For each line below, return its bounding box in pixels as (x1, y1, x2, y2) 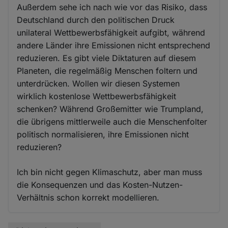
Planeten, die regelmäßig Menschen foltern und (17, 66, 198, 76)
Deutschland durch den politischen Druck (17, 15, 175, 25)
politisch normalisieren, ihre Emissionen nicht (17, 129, 189, 140)
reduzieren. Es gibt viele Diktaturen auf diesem (17, 53, 196, 64)
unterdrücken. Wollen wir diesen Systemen (17, 78, 180, 89)
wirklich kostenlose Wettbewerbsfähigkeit (17, 91, 177, 102)
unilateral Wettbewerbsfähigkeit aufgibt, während (17, 27, 206, 38)
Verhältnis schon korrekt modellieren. (17, 192, 160, 203)
